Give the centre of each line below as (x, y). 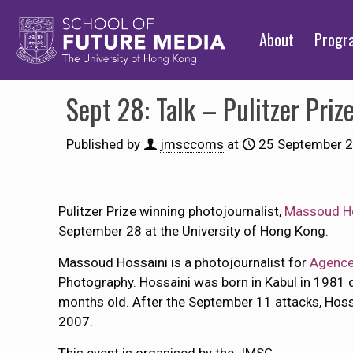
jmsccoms (192, 144)
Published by (103, 144)
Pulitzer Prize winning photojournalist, (172, 211)
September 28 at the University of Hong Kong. (194, 231)
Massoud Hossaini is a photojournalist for (184, 262)
